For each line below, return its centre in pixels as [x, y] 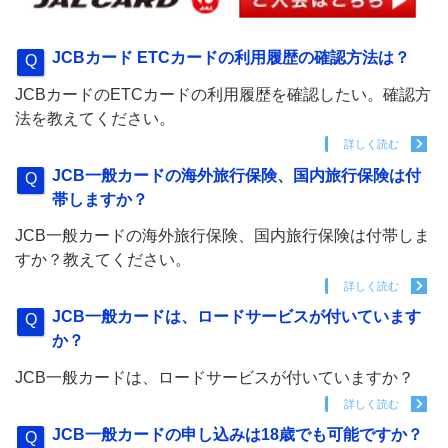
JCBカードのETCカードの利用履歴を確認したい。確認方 [223, 94]
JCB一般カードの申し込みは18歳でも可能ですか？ [238, 434]
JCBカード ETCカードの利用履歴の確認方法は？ [231, 58]
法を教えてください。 [95, 118]
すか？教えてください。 [103, 260]
